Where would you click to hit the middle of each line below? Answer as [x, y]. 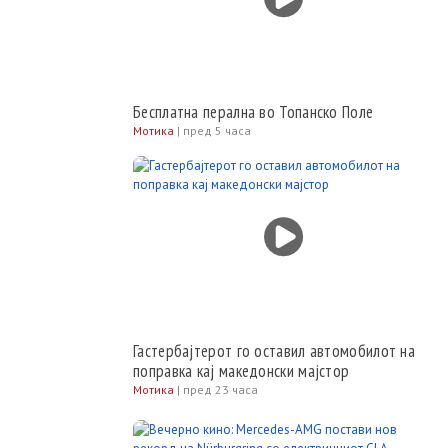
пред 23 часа [220, 389]
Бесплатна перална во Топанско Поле [253, 112]
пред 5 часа [217, 130]
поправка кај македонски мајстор [241, 371]
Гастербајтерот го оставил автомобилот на [274, 351]
